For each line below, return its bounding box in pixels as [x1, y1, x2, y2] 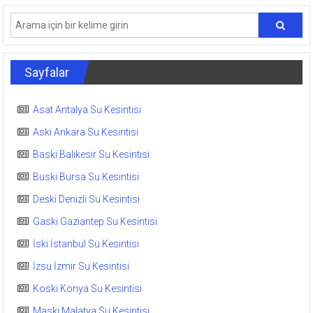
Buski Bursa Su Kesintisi [33, 171, 140, 182]
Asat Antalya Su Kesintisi [33, 104, 142, 115]
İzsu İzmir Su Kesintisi [33, 261, 130, 272]
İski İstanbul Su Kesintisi [33, 238, 140, 249]
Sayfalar [24, 65, 70, 80]
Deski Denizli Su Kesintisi [33, 194, 140, 205]
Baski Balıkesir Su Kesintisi [33, 149, 150, 160]
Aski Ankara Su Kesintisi [33, 126, 139, 138]
